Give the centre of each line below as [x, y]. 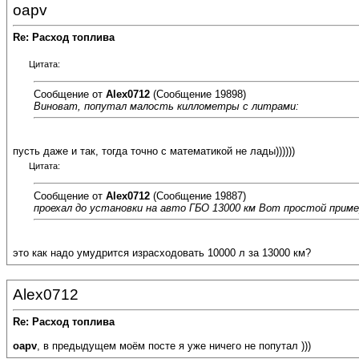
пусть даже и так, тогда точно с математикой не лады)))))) [154, 151]
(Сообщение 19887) [198, 196]
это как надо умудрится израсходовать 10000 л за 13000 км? [162, 253]
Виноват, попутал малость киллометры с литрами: [166, 106]
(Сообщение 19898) [198, 94]
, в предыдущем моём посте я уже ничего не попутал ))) [174, 346]
